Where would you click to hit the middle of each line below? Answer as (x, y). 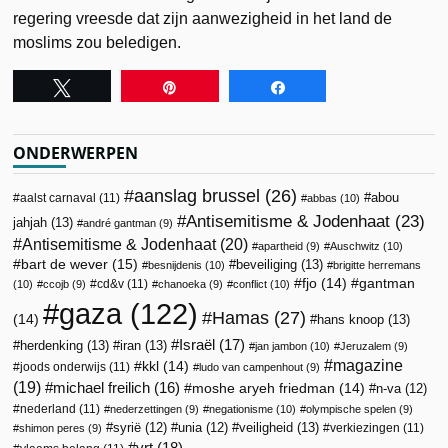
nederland (48, 408)
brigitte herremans (377, 264)
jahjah (30, 222)
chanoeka (182, 283)
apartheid (281, 245)
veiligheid (266, 427)
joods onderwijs (63, 366)
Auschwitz (355, 245)
